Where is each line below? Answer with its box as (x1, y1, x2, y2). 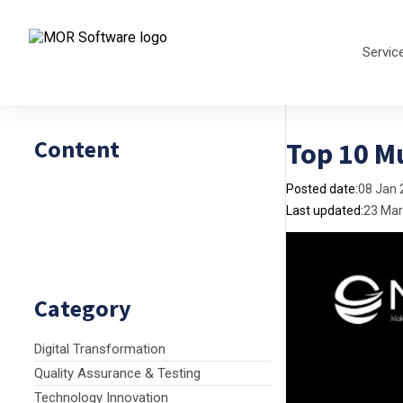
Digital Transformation (34, 341, 166, 357)
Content (34, 134, 120, 164)
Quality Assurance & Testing (34, 365, 201, 381)
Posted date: (286, 182, 358, 196)
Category (34, 293, 131, 323)
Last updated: (286, 203, 363, 218)
